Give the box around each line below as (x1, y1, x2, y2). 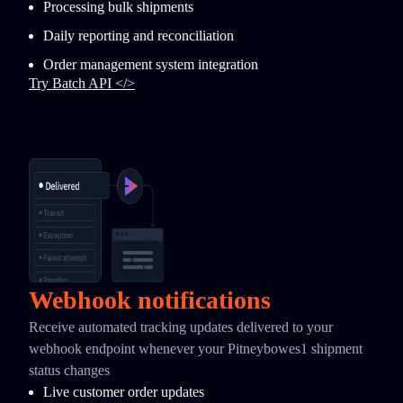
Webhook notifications (29, 286, 271, 314)
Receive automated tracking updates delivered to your (29, 319, 333, 335)
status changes (29, 363, 110, 378)
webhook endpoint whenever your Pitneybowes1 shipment (29, 341, 363, 356)
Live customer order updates (43, 384, 204, 399)
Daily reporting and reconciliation (43, 28, 234, 43)
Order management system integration (43, 57, 258, 72)
